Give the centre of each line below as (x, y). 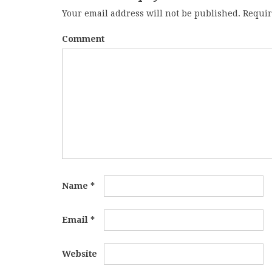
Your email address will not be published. (151, 13)
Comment (83, 39)
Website (80, 253)
